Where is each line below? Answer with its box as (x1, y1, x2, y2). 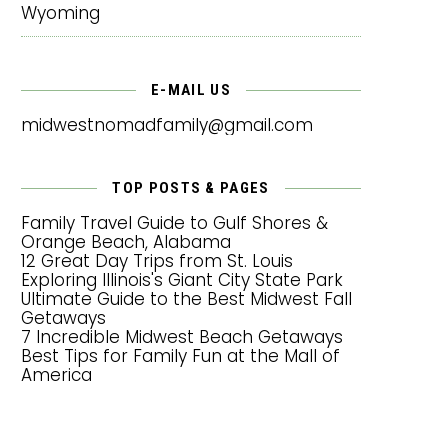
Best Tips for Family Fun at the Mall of (21, 343, 340, 368)
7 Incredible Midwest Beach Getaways (21, 324, 343, 349)
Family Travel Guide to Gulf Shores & (21, 210, 328, 235)
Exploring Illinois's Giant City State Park (21, 267, 343, 292)
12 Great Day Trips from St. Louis (21, 248, 293, 273)
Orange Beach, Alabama (21, 229, 231, 254)
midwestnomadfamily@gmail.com (21, 112, 313, 137)
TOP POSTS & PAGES (112, 178, 270, 197)
